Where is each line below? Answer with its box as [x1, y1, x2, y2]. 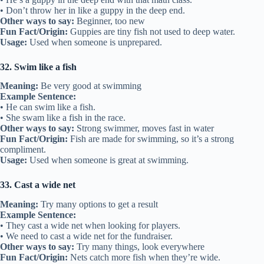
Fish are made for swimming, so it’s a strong [68, 134, 234, 144]
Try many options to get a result [38, 199, 158, 210]
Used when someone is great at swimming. [27, 155, 189, 166]
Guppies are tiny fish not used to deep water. [68, 26, 235, 37]
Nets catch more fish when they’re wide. [68, 252, 220, 263]
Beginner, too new [74, 15, 145, 26]
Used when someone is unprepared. [27, 37, 162, 47]
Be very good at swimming [38, 81, 141, 91]
